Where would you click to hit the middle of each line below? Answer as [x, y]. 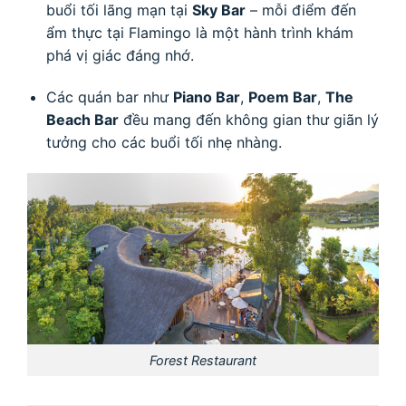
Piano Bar [206, 97]
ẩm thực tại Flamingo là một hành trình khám [199, 33]
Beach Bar [82, 119]
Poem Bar [282, 97]
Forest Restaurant [203, 360]
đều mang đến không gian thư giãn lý [248, 119]
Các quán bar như [109, 97]
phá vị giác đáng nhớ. [120, 56]
